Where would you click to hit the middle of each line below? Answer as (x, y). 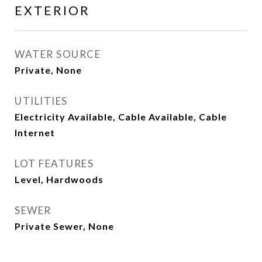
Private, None (48, 70)
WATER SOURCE (58, 54)
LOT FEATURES (54, 163)
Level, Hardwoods (59, 179)
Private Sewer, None (64, 226)
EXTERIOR (52, 10)
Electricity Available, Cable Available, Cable (121, 117)
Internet (35, 132)
